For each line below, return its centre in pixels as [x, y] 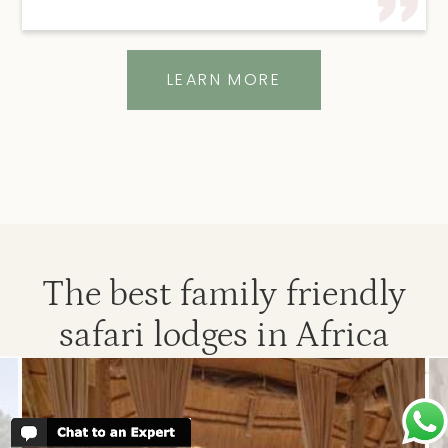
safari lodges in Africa [224, 336]
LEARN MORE [224, 80]
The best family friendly [224, 295]
